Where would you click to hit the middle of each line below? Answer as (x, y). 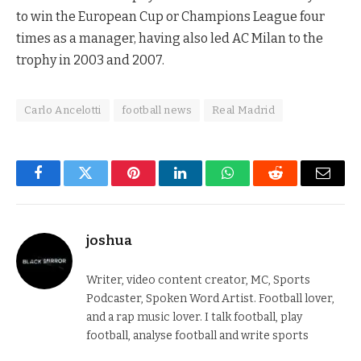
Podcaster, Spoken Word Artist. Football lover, (210, 298)
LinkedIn (206, 185)
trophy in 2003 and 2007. (90, 60)
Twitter (105, 185)
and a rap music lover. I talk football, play (194, 317)
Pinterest (157, 185)
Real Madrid (243, 110)
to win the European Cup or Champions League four (170, 16)
